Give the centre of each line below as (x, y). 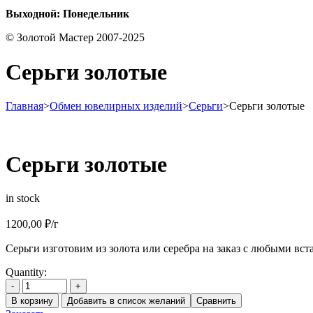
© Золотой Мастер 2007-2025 (75, 38)
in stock (23, 198)
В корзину (32, 301)
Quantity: (26, 272)
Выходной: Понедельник (67, 14)
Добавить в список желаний (126, 301)
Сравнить (216, 301)
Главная (24, 106)
